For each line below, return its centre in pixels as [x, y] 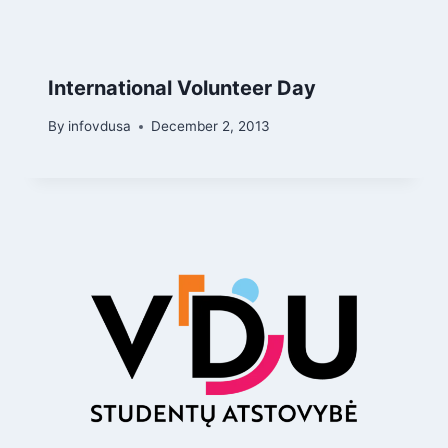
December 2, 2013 [211, 126]
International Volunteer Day [182, 87]
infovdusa [100, 126]
